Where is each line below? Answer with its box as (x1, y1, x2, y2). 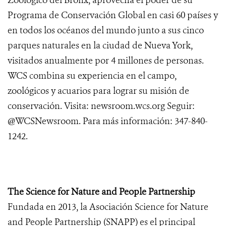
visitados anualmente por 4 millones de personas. (8, 54, 204, 67)
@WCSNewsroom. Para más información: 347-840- (8, 115, 208, 128)
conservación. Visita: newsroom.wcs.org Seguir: (8, 100, 195, 112)
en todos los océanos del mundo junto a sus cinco (8, 24, 204, 37)
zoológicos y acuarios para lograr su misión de (8, 85, 189, 97)
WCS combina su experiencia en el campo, (8, 70, 177, 82)
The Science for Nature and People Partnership (8, 186, 195, 198)
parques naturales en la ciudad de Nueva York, (8, 39, 193, 52)
